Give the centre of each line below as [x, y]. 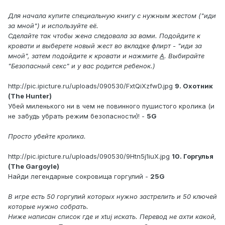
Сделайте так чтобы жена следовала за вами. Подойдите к [104, 36]
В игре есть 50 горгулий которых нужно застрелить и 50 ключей [113, 197]
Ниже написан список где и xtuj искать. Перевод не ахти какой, [112, 217]
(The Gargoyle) [34, 166]
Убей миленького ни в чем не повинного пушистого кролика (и [111, 106]
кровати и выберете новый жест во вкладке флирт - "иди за [105, 46]
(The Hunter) [30, 96]
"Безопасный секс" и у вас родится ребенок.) [82, 66]
